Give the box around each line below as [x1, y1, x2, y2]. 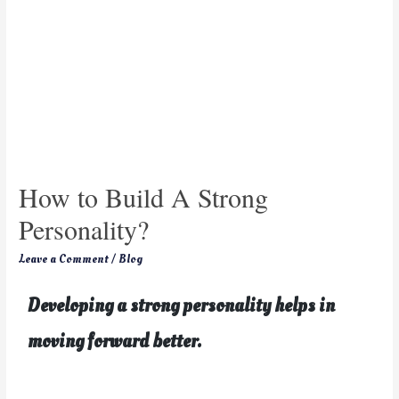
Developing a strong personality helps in [28, 292, 336, 320]
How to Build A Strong [19, 178, 269, 215]
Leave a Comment [19, 249, 110, 267]
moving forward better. [28, 328, 202, 355]
